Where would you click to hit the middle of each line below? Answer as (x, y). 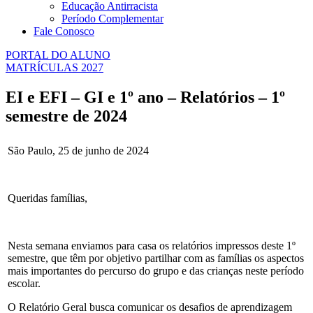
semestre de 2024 (66, 116)
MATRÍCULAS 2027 (54, 67)
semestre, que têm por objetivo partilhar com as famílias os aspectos (156, 258)
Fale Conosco (64, 31)
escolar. (24, 283)
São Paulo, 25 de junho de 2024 (78, 150)
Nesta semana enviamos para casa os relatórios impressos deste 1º (152, 245)
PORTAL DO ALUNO (58, 54)
